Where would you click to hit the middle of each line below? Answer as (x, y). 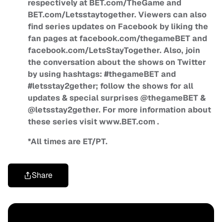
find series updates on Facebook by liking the (118, 27)
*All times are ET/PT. (68, 142)
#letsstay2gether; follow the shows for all (111, 86)
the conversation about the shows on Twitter (117, 62)
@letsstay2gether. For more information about (119, 110)
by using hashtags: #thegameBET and (102, 74)
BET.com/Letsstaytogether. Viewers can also (117, 15)
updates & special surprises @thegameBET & (117, 98)
